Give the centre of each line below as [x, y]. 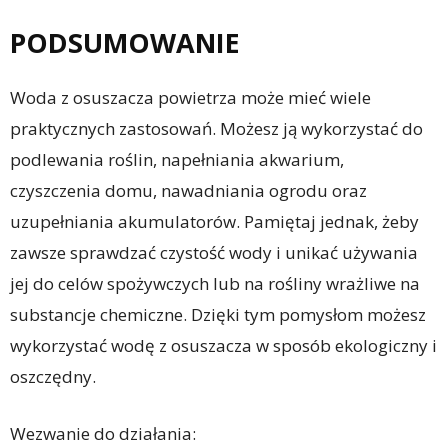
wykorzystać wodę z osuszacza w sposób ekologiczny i [223, 345]
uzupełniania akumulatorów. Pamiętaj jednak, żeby [214, 221]
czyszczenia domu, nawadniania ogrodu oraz [188, 190]
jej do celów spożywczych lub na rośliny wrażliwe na [215, 283]
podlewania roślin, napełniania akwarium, [177, 159]
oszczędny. [53, 376]
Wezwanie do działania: [103, 433]
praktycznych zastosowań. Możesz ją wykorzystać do [216, 128]
